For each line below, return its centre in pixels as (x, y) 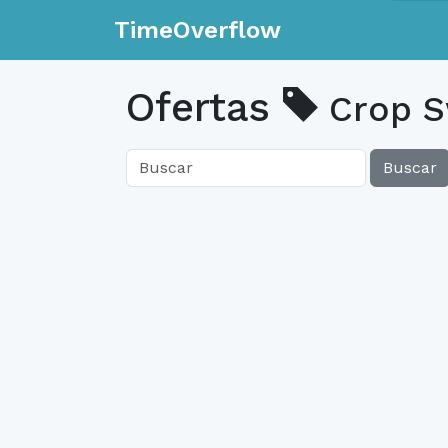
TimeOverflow (197, 30)
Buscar (410, 167)
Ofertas (204, 107)
